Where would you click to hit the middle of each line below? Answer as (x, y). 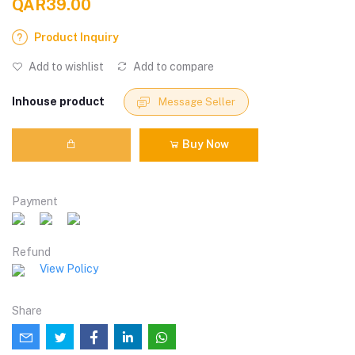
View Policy (69, 268)
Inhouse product (58, 102)
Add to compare (172, 67)
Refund (31, 252)
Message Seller (197, 102)
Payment (35, 201)
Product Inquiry (76, 38)
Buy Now (204, 145)
